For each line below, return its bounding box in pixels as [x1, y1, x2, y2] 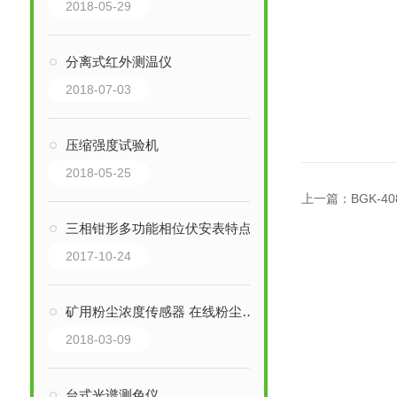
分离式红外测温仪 [65, 54, 172, 69]
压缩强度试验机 [65, 137, 159, 152]
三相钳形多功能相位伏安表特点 [65, 221, 252, 236]
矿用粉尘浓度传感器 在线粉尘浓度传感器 [65, 304, 242, 319]
